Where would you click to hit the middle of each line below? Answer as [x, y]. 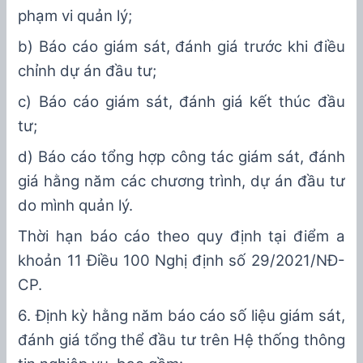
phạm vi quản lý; [75, 16]
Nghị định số [200, 261]
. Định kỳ [60, 316]
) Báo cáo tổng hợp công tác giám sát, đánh [186, 157]
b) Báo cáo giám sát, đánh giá [131, 47]
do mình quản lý [74, 206]
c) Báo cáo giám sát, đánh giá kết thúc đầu [181, 102]
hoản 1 [50, 261]
